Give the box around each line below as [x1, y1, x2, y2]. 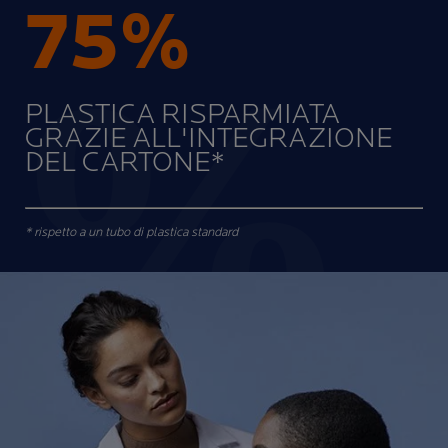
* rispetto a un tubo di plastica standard [25, 224, 238, 241]
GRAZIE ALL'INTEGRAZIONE [25, 122, 393, 156]
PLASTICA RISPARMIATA [25, 98, 340, 132]
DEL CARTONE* [25, 146, 224, 180]
